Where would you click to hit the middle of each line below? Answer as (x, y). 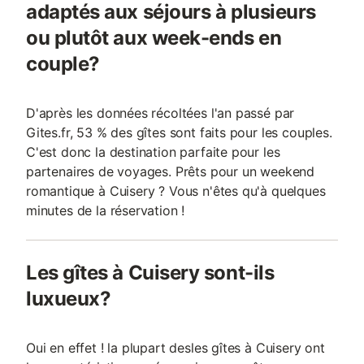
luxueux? (69, 299)
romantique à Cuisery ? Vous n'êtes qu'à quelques (176, 191)
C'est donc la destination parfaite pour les (153, 152)
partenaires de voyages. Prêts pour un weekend (171, 171)
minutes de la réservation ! (106, 210)
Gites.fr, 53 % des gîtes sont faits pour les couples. (179, 132)
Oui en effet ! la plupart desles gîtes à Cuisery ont (175, 348)
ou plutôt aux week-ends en (154, 38)
